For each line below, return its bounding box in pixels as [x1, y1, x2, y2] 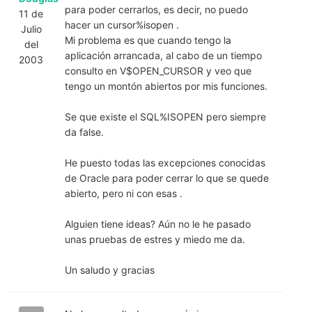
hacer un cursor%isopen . [64, 18, 179, 31]
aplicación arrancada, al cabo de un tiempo [64, 49, 262, 61]
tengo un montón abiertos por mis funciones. [64, 79, 267, 92]
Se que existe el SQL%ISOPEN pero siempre [64, 110, 266, 123]
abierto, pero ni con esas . [64, 187, 182, 199]
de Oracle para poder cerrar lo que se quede [64, 171, 269, 184]
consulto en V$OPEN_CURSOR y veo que [64, 64, 251, 77]
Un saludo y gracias [64, 263, 155, 276]
